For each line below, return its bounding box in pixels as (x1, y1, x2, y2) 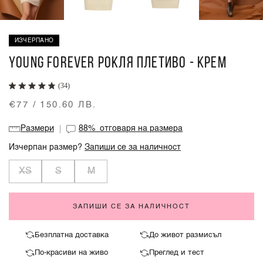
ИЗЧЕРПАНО (15, 37, 54, 43)
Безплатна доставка (34, 231, 109, 239)
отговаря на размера (100, 125, 183, 133)
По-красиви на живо (34, 249, 108, 257)
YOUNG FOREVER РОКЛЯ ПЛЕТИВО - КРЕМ (9, 55, 227, 72)
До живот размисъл (149, 231, 221, 239)
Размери (21, 125, 55, 133)
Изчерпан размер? (9, 144, 85, 152)
